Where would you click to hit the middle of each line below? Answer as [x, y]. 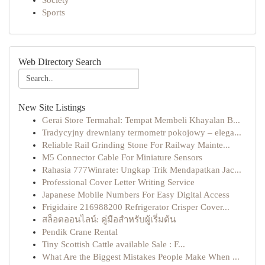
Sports [54, 12]
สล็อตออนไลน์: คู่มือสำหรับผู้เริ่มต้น [109, 219]
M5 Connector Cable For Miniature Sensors [122, 157]
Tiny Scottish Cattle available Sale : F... [114, 244]
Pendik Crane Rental [80, 232]
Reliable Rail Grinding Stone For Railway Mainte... [136, 145]
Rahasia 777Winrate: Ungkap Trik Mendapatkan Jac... [142, 170]
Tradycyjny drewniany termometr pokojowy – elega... [142, 132]
